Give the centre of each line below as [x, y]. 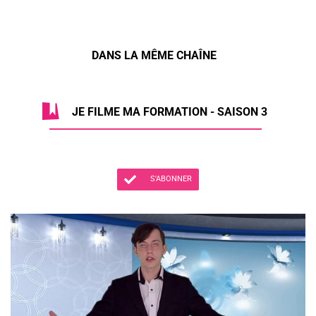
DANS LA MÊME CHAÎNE [154, 56]
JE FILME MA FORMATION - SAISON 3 [169, 112]
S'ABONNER [170, 179]
